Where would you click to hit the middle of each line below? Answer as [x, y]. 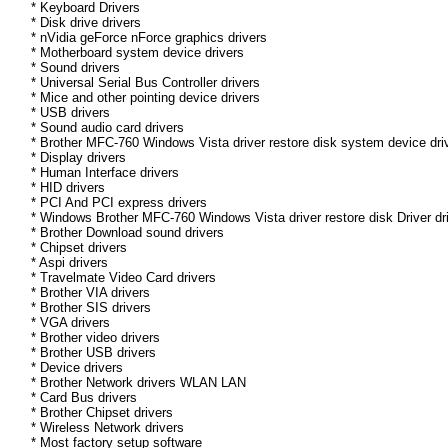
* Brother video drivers [95, 338]
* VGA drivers [70, 323]
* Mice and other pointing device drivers [145, 98]
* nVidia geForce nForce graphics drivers [149, 38]
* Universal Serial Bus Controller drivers [145, 83]
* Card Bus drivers [84, 398]
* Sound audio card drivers [107, 128]
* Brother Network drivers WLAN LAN [138, 383]
